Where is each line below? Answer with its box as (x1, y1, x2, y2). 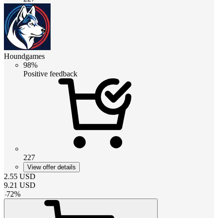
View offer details (27, 163, 76, 171)
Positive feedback (23, 69, 77, 78)
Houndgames (4, 52, 45, 60)
